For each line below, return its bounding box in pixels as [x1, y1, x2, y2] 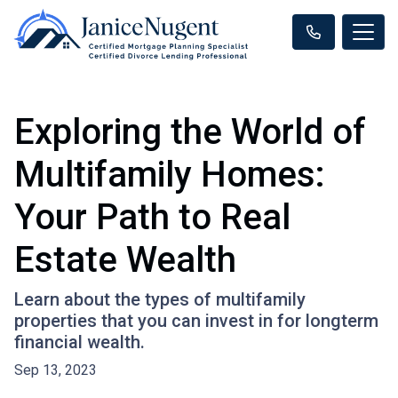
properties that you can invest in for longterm [14, 309, 378, 331]
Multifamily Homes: [14, 153, 325, 195]
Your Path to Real [14, 195, 291, 238]
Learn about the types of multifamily [14, 288, 306, 310]
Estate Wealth [14, 238, 236, 281]
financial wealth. [14, 330, 145, 353]
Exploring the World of [14, 110, 366, 153]
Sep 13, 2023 [14, 361, 97, 378]
